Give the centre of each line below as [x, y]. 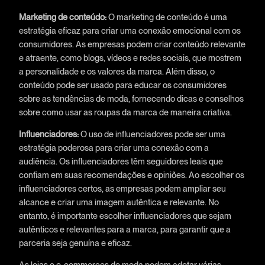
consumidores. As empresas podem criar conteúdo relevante [132, 44]
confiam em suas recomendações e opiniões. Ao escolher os [131, 174]
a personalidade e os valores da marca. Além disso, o [117, 71]
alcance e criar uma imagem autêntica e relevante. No [119, 202]
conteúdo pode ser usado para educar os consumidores [122, 85]
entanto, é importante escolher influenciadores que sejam [125, 215]
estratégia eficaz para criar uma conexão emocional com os [130, 30]
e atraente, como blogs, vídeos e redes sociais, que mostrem [130, 57]
